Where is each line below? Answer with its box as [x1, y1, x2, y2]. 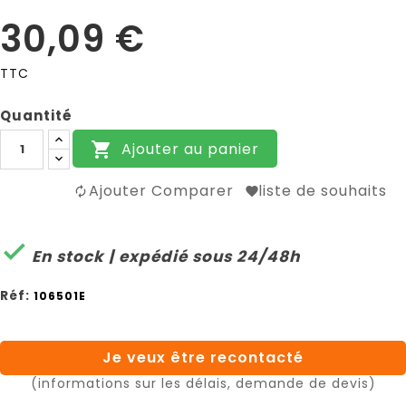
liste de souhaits [258, 180, 387, 202]
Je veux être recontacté [102, 347, 304, 369]
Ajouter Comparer [89, 180, 234, 202]
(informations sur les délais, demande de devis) [30, 374, 376, 393]
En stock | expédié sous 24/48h [27, 245, 300, 267]
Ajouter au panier [121, 138, 259, 159]
